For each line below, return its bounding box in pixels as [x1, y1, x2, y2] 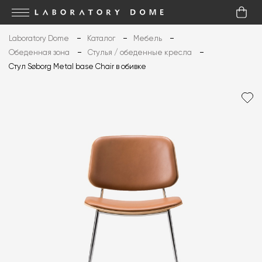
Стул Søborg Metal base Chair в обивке [9, 63, 146, 71]
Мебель [133, 35, 162, 43]
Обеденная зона [9, 49, 70, 57]
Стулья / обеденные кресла [88, 49, 192, 57]
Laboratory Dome [9, 35, 69, 43]
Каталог [87, 35, 115, 43]
